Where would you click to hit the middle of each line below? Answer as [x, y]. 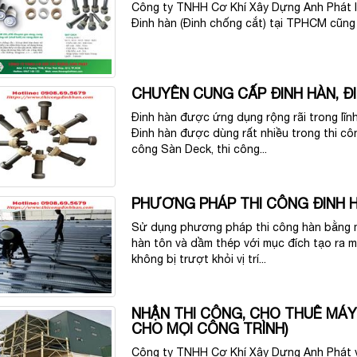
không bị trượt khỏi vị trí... [199, 259]
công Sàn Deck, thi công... [200, 149]
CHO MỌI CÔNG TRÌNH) [210, 328]
